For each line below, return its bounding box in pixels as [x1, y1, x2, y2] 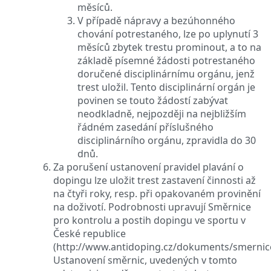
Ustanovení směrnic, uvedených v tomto [53, 253, 237, 267]
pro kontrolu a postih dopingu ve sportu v [53, 213, 246, 227]
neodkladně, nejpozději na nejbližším [77, 106, 246, 120]
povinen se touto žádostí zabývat [77, 93, 228, 107]
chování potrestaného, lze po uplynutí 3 [77, 27, 258, 41]
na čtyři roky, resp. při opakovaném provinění [53, 186, 261, 200]
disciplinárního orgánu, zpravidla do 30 [77, 133, 256, 147]
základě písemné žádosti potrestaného [77, 53, 255, 67]
